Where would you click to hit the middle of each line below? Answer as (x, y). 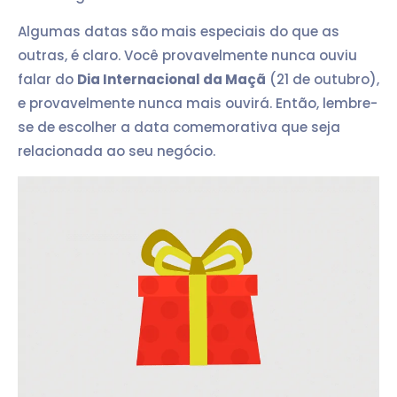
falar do (47, 80)
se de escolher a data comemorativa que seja (179, 128)
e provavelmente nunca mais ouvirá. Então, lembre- (198, 104)
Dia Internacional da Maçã (171, 80)
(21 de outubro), (323, 80)
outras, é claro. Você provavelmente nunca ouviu (187, 56)
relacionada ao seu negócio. (117, 152)
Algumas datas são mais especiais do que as (179, 32)
